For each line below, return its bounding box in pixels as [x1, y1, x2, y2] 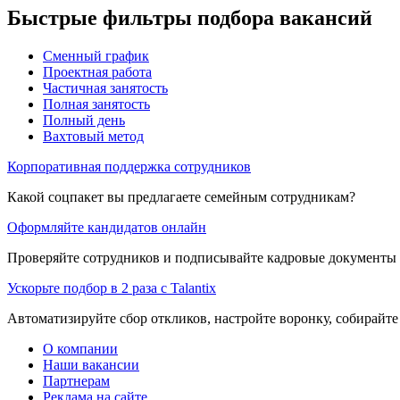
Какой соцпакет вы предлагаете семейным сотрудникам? [7, 189, 355, 205]
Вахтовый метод [43, 129, 144, 145]
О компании [43, 341, 118, 357]
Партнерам [43, 373, 110, 389]
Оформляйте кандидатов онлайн [7, 220, 206, 236]
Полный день [43, 112, 125, 129]
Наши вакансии [43, 357, 139, 373]
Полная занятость [43, 96, 150, 112]
